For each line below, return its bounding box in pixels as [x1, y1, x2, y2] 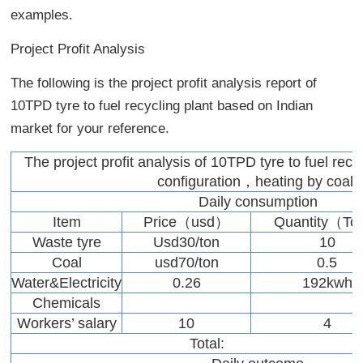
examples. [11, 6, 74, 23]
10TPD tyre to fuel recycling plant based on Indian [11, 97, 314, 113]
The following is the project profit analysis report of [11, 75, 318, 91]
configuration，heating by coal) [157, 173, 359, 190]
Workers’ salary [16, 314, 117, 331]
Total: [190, 335, 225, 352]
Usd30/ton [153, 233, 220, 250]
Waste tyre [32, 233, 101, 250]
